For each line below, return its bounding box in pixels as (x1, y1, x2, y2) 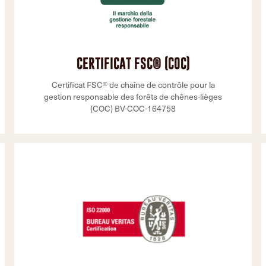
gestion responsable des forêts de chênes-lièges (44, 91, 222, 102)
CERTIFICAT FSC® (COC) (76, 55, 190, 71)
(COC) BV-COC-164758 (90, 103, 176, 114)
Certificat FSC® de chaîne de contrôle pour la (51, 79, 215, 90)
